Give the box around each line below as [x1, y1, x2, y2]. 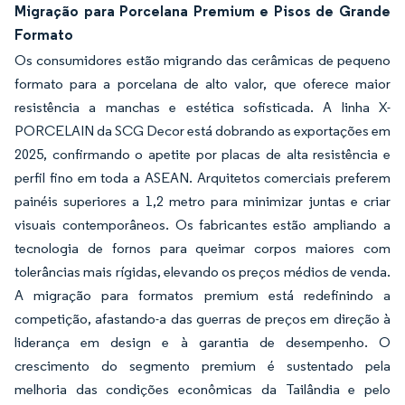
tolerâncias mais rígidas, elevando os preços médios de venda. [14, 263, 391, 280]
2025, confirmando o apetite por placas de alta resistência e [14, 146, 391, 163]
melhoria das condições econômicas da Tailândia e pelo [14, 381, 391, 398]
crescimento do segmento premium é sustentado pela [14, 357, 391, 374]
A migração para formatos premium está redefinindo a [14, 287, 391, 304]
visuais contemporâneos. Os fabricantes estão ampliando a [14, 216, 391, 233]
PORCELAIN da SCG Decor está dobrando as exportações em [14, 122, 391, 139]
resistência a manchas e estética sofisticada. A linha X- [14, 99, 391, 116]
